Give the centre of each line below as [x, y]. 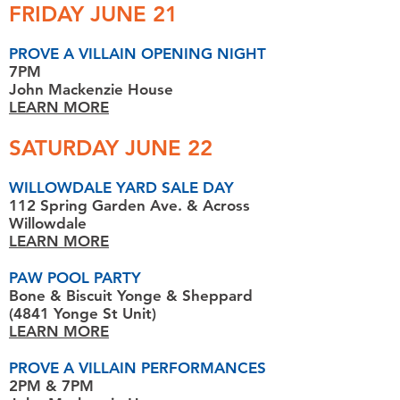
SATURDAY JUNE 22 [111, 148]
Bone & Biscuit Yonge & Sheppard [131, 296]
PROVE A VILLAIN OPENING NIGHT [137, 54]
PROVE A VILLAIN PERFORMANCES [137, 368]
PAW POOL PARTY [75, 278]
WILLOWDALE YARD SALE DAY [121, 187]
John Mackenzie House [91, 89]
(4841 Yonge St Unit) [87, 313]
